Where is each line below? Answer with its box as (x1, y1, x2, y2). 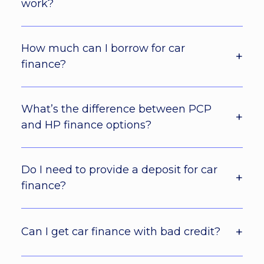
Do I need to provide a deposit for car (21, 163, 217, 176)
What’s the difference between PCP (21, 102, 212, 115)
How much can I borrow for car (21, 41, 185, 55)
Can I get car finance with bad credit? (21, 225, 220, 239)
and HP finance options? (21, 118, 151, 131)
